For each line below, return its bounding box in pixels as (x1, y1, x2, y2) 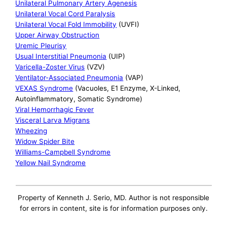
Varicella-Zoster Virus (15, 63, 85, 71)
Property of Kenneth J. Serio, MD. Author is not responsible (18, 194, 209, 202)
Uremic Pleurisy (15, 42, 67, 50)
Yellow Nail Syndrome (15, 159, 86, 167)
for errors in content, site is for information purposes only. (19, 204, 208, 213)
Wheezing (15, 127, 48, 135)
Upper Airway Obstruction (15, 31, 100, 40)
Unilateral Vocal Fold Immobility (15, 20, 117, 29)
